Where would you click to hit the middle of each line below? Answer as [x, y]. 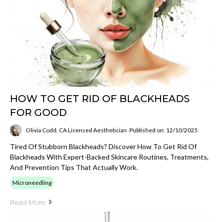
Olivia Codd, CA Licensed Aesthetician [76, 130]
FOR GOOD [38, 112]
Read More [28, 202]
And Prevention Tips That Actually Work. [74, 167]
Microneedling [32, 182]
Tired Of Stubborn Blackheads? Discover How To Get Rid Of [103, 146]
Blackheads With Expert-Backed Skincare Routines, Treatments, [109, 157]
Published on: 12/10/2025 [164, 130]
